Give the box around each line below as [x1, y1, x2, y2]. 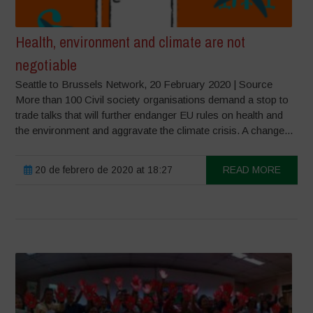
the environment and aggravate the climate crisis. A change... [15, 124, 293, 136]
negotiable [15, 54, 78, 75]
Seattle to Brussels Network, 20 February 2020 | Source [15, 78, 273, 90]
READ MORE [222, 163, 281, 175]
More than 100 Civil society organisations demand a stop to [15, 93, 289, 105]
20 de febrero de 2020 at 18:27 [32, 163, 173, 175]
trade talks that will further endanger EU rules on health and [15, 108, 284, 121]
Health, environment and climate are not [15, 31, 246, 52]
